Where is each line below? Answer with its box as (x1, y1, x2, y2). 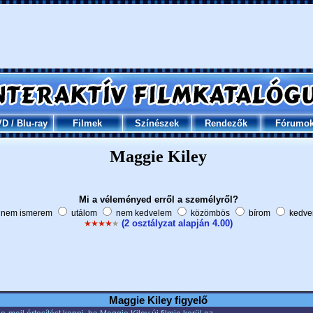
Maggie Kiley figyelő (109, 294, 208, 306)
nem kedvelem (113, 208, 174, 218)
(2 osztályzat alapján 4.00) (122, 218, 233, 228)
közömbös (188, 208, 232, 218)
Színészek (134, 118, 179, 129)
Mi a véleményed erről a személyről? (78, 194, 238, 205)
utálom (68, 208, 99, 218)
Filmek (73, 118, 102, 129)
